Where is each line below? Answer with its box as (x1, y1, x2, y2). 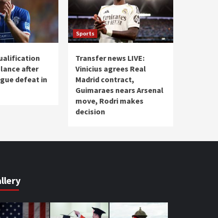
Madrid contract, (75, 74, 134, 84)
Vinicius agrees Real (75, 63, 146, 73)
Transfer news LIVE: (75, 53, 145, 63)
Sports (76, 29, 94, 37)
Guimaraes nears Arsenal (75, 85, 163, 95)
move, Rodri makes (75, 95, 144, 106)
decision (75, 106, 105, 116)
